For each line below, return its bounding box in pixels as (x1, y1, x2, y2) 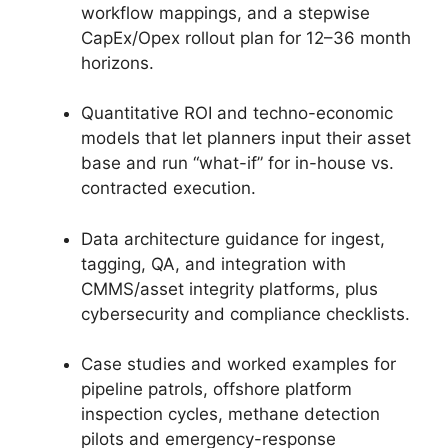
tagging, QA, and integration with (81, 253, 346, 274)
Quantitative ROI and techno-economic (81, 103, 393, 123)
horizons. (81, 52, 154, 73)
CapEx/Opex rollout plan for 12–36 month (81, 27, 411, 48)
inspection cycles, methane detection (81, 404, 380, 424)
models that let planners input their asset (81, 128, 411, 148)
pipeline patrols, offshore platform (81, 379, 352, 399)
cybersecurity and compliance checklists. (81, 303, 410, 324)
